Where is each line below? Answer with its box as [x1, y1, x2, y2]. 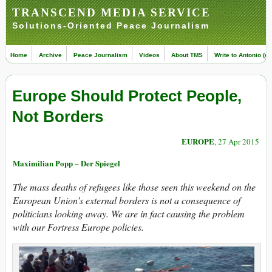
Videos [139, 52, 160, 58]
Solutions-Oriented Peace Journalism [12, 21, 209, 30]
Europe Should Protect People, [12, 87, 242, 106]
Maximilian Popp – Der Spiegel [13, 157, 120, 169]
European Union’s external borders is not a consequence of [13, 194, 240, 207]
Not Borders [12, 107, 103, 126]
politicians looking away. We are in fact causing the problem [13, 207, 245, 220]
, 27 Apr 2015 [214, 136, 259, 148]
